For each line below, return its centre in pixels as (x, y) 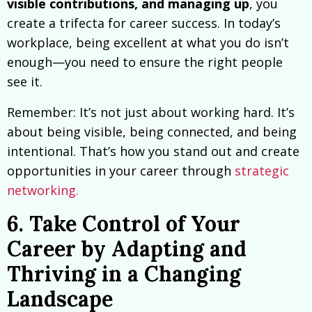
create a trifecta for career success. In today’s (144, 23)
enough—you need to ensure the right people (145, 62)
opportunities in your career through (119, 171)
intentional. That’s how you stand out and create (153, 151)
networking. (43, 190)
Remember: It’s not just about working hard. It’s (151, 112)
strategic (260, 171)
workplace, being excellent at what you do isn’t (148, 43)
